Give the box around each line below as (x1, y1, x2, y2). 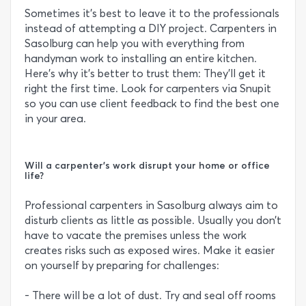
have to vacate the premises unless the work (25, 229, 247, 242)
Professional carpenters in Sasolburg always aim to (25, 199, 278, 212)
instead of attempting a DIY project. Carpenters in (25, 22, 277, 35)
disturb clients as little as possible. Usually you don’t (25, 214, 281, 227)
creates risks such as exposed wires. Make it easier (25, 244, 275, 257)
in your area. (25, 112, 86, 125)
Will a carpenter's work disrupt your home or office (25, 159, 270, 171)
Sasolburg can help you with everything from (25, 37, 245, 50)
